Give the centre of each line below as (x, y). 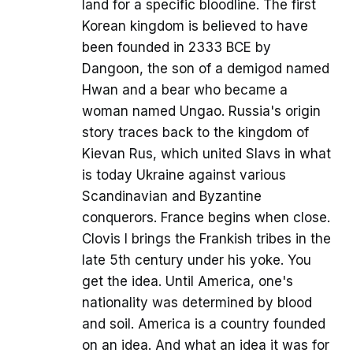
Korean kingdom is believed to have (195, 26)
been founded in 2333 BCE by (176, 48)
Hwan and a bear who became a (185, 90)
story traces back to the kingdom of (195, 133)
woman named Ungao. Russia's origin (201, 111)
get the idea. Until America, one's (188, 282)
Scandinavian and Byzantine (172, 197)
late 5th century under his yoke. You (197, 260)
